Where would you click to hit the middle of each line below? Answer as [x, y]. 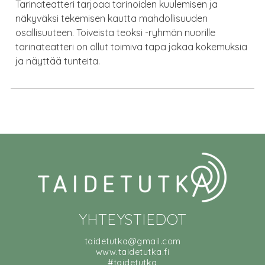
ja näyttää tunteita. [58, 61]
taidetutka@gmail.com [132, 241]
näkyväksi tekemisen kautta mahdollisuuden [112, 19]
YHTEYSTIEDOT [132, 219]
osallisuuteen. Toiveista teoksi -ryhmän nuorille [116, 33]
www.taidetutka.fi [132, 252]
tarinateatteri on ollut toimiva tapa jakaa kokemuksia [132, 47]
